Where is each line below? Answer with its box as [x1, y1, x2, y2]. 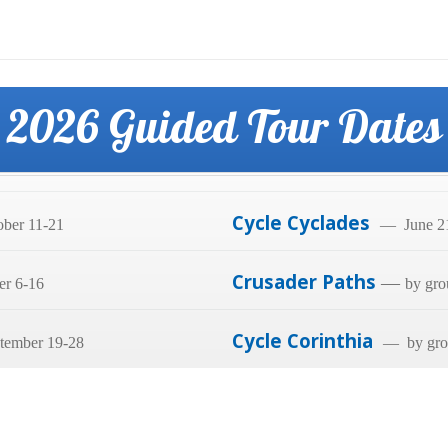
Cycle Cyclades [232, 210, 380, 235]
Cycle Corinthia [232, 328, 383, 353]
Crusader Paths [232, 269, 376, 294]
